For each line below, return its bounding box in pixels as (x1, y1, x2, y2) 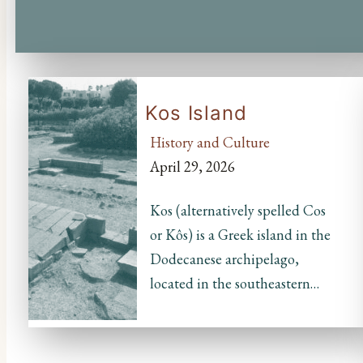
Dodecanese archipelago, (149, 250, 299, 269)
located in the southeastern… (149, 274, 319, 293)
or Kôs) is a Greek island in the (149, 225, 331, 245)
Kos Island (145, 101, 247, 126)
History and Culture (149, 133, 270, 152)
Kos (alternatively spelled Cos (149, 201, 326, 220)
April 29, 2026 (149, 157, 235, 177)
